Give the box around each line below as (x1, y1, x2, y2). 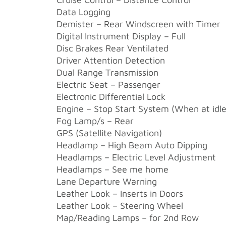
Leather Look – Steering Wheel (56, 200, 183, 211)
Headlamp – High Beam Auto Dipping (56, 139, 207, 150)
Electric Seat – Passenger (56, 79, 160, 90)
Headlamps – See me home (56, 163, 168, 175)
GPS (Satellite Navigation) (56, 127, 162, 138)
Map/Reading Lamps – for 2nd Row (56, 212, 199, 223)
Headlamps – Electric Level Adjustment (56, 151, 216, 162)
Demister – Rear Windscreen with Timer (56, 18, 220, 29)
